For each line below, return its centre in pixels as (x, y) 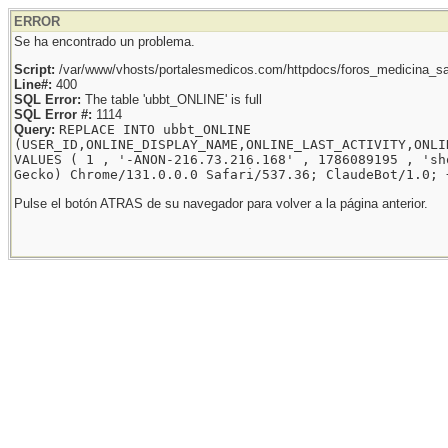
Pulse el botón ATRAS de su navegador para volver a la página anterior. (221, 203)
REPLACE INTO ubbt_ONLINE (155, 130)
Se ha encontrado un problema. (104, 41)
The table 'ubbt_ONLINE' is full (171, 100)
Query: (34, 130)
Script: (34, 70)
